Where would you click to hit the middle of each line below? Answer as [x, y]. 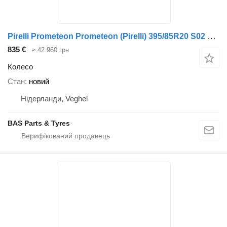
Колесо [20, 67]
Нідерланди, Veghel [54, 99]
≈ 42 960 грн [50, 50]
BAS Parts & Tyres [39, 123]
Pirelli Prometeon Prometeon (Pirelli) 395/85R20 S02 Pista [212, 36]
